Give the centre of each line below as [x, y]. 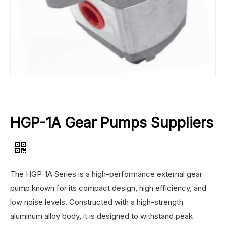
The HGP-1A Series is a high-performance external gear [106, 174]
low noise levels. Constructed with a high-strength [97, 202]
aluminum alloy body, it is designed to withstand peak [101, 216]
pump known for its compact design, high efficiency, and [108, 188]
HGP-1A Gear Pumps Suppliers [112, 122]
